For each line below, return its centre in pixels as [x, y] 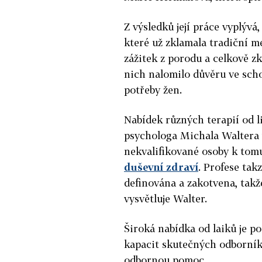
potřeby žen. [154, 89]
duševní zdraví [161, 167]
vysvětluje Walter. [166, 198]
